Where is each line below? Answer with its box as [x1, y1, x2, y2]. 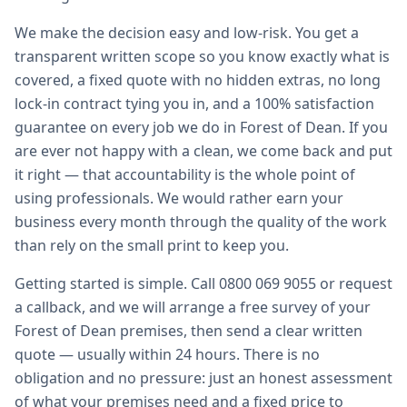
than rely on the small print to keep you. [15, 235, 289, 255]
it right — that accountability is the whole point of [15, 164, 355, 184]
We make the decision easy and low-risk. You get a [15, 23, 359, 43]
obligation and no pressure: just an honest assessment [15, 368, 392, 388]
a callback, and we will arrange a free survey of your [15, 297, 371, 317]
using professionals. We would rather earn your [15, 188, 343, 208]
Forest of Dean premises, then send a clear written [15, 321, 362, 341]
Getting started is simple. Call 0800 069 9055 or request [15, 273, 392, 293]
